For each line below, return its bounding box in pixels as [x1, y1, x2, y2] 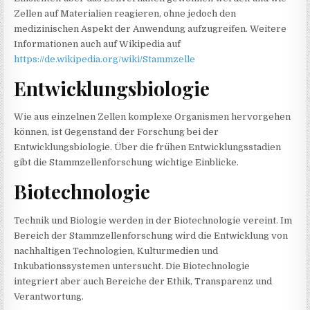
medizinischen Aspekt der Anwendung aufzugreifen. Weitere [14, 23, 287, 34]
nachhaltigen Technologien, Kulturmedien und [14, 245, 219, 256]
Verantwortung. [14, 291, 84, 302]
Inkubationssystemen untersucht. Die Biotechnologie [14, 260, 250, 271]
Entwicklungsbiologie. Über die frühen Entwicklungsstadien [14, 142, 282, 153]
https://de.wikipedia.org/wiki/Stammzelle [14, 53, 196, 64]
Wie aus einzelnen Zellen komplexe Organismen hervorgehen [14, 111, 291, 122]
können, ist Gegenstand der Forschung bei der [14, 127, 219, 138]
